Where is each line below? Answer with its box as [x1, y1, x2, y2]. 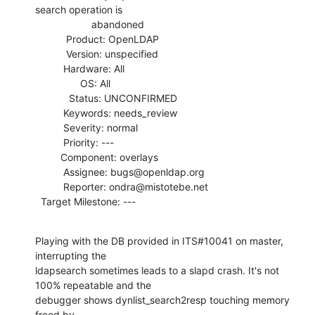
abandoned [35, 18, 91, 30]
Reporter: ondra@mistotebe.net [35, 180, 63, 193]
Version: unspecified [35, 47, 66, 60]
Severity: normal [35, 121, 63, 134]
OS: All [35, 77, 80, 89]
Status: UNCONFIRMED [35, 91, 69, 104]
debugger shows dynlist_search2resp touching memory [35, 293, 290, 306]
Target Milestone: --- [41, 195, 136, 207]
